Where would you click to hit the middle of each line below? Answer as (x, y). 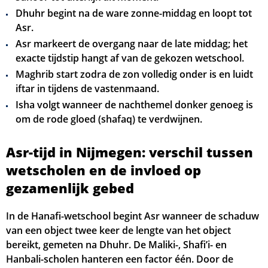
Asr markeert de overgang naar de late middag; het (132, 44)
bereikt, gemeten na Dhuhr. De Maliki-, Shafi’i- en (116, 245)
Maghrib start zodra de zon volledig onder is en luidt (134, 74)
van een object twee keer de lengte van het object (118, 230)
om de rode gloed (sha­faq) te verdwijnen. (109, 119)
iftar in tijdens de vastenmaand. (87, 89)
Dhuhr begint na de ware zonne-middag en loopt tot (134, 13)
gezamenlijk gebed (70, 188)
